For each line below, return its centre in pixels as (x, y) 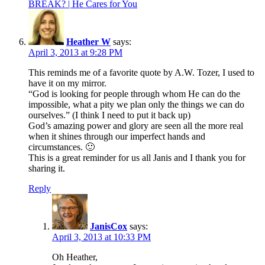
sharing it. (47, 168)
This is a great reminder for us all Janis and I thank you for (137, 157)
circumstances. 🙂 (62, 147)
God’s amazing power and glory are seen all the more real (136, 125)
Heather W (88, 41)
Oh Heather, (75, 257)
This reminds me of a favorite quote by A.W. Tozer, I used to (141, 72)
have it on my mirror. (67, 83)
